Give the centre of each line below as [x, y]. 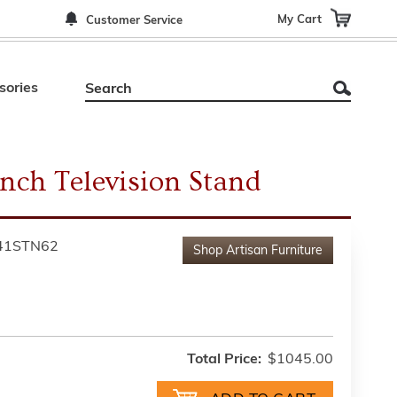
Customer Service [134, 21]
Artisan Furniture [274, 251]
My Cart [300, 19]
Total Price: [224, 360]
